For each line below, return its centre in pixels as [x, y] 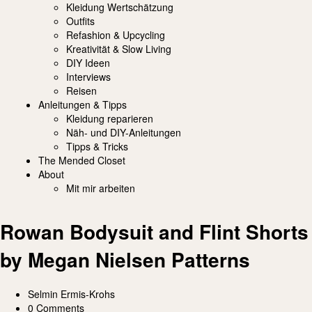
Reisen [81, 91]
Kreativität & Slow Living [119, 49]
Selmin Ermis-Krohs [71, 294]
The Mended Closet [82, 161]
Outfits [80, 21]
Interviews [88, 77]
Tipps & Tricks [97, 147]
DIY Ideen [88, 63]
